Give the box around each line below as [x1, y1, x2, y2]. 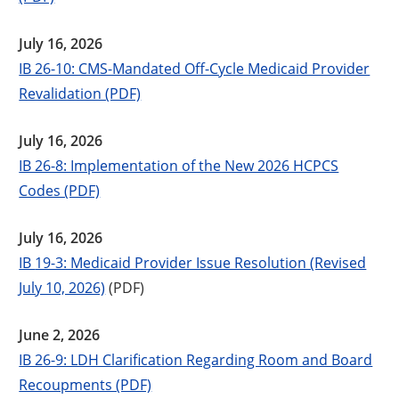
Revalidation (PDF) [19, 83, 142, 102]
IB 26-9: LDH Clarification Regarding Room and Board [19, 349, 373, 369]
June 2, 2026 [19, 324, 101, 345]
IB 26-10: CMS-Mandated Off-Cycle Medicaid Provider [19, 58, 370, 77]
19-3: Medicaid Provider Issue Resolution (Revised [35, 252, 367, 272]
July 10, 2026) [19, 277, 106, 297]
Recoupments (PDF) [19, 374, 152, 394]
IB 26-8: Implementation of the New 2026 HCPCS [19, 155, 339, 175]
